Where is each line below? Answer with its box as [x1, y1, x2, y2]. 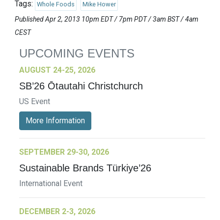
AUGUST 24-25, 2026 [19, 65, 95, 75]
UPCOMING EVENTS [19, 47, 135, 60]
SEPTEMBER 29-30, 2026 [19, 147, 109, 157]
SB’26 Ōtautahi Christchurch [19, 81, 143, 92]
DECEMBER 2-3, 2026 [19, 207, 95, 217]
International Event [19, 179, 82, 189]
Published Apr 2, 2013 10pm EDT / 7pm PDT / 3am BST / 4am [15, 15, 198, 24]
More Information [26, 116, 85, 126]
